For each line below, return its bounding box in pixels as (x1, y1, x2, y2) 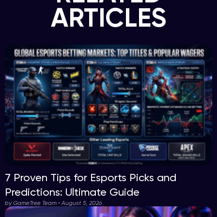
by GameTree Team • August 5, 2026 (5, 200, 102, 206)
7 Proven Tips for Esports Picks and (5, 171, 176, 184)
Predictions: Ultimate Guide (5, 186, 139, 198)
